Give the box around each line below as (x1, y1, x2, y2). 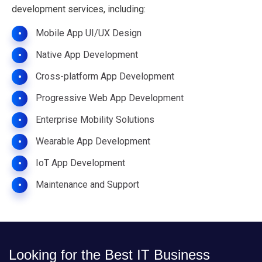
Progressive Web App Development (36, 92, 184, 104)
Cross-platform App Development (36, 71, 174, 82)
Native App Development (36, 49, 138, 60)
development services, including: (12, 4, 146, 15)
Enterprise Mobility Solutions (36, 114, 154, 125)
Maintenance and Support (36, 179, 139, 190)
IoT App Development (36, 157, 125, 168)
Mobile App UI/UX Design (36, 27, 142, 39)
